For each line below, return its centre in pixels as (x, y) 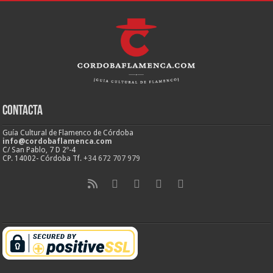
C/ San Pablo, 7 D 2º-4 (39, 150)
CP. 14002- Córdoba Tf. (43, 159)
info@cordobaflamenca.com (58, 142)
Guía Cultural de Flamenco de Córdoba (68, 133)
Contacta (23, 112)
